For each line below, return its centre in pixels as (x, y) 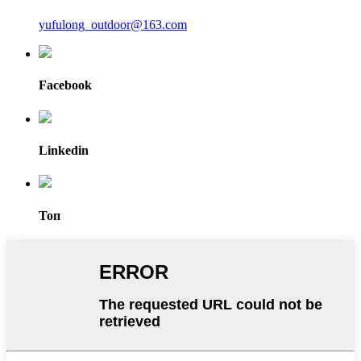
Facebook (65, 85)
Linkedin (64, 151)
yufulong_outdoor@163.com (113, 25)
